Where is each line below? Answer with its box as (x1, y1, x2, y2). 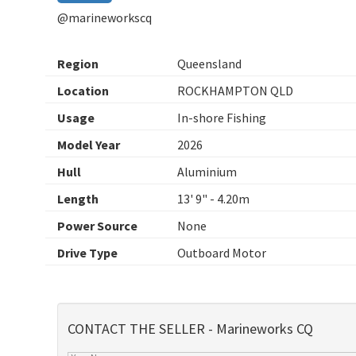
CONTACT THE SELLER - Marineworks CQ (68, 319, 313, 338)
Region (57, 55, 99, 72)
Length (57, 190, 99, 207)
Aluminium (177, 163, 237, 180)
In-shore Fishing (177, 109, 266, 126)
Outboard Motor (177, 244, 266, 261)
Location (57, 82, 109, 99)
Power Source (57, 217, 137, 234)
